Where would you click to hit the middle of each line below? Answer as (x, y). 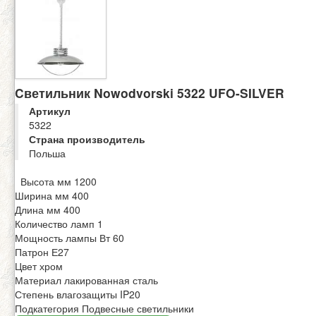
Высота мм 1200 (56, 181)
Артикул (50, 110)
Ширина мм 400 (52, 195)
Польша (47, 153)
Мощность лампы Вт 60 (69, 237)
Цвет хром (39, 266)
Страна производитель (87, 139)
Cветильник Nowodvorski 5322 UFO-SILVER (150, 92)
